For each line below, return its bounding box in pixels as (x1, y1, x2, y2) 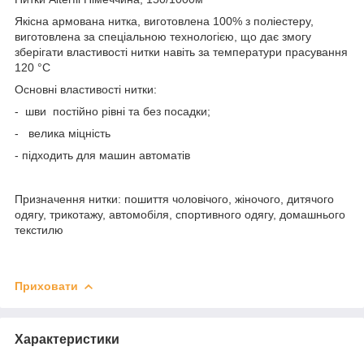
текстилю (15, 223, 63, 236)
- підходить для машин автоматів (15, 148, 190, 162)
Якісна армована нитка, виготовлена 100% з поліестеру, (15, 14, 314, 28)
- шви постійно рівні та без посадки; (15, 104, 214, 118)
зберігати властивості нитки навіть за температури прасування (15, 45, 348, 58)
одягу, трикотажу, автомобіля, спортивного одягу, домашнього (15, 207, 345, 221)
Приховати (15, 279, 78, 292)
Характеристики (15, 331, 119, 346)
